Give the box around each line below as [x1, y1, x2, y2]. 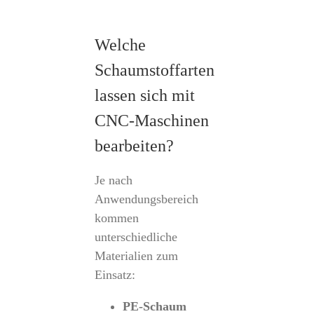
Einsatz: [94, 268, 135, 282]
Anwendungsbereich [94, 192, 198, 206]
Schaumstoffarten [94, 61, 214, 79]
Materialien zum [94, 249, 178, 263]
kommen [94, 211, 139, 225]
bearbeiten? [94, 137, 174, 155]
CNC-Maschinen [94, 111, 209, 130]
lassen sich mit [94, 86, 195, 104]
